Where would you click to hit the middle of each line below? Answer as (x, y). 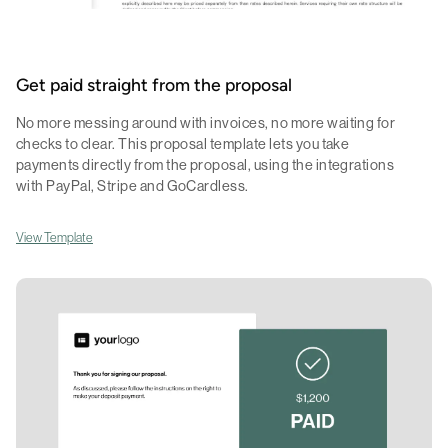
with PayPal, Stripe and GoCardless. (132, 185)
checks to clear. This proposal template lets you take (183, 143)
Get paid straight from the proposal (154, 86)
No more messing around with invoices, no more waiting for (206, 122)
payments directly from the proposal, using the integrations (205, 164)
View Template (54, 236)
